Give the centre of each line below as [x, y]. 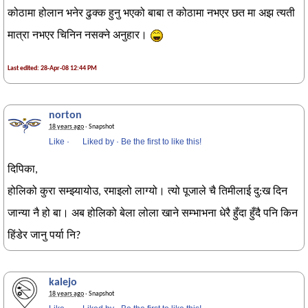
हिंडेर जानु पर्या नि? [45, 236]
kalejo [63, 283]
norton [65, 115]
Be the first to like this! [161, 142]
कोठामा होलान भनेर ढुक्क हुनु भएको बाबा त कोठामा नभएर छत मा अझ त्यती [151, 14]
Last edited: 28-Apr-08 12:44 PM [52, 68]
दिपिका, [23, 170]
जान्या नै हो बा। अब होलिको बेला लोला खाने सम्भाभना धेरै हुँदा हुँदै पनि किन [153, 214]
